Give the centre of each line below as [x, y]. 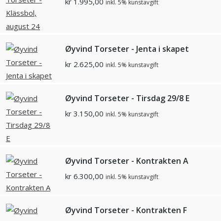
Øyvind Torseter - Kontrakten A [127, 161]
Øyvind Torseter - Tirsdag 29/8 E [127, 98]
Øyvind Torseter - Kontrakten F [126, 210]
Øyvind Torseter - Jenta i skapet [127, 49]
